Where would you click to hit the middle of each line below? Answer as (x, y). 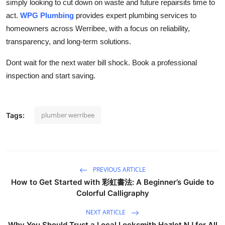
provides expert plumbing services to (135, 15)
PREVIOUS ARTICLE (119, 170)
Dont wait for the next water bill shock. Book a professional (101, 62)
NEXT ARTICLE (106, 212)
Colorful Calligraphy (113, 193)
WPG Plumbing (47, 15)
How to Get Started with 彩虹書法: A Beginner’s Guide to (113, 182)
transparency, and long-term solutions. (69, 41)
